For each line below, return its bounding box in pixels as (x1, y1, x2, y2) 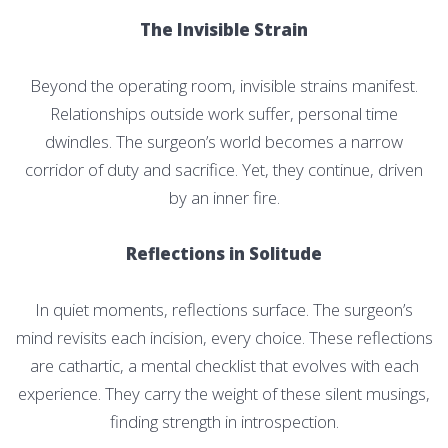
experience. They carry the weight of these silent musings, (18, 381, 430, 405)
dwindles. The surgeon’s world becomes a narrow (45, 129, 403, 153)
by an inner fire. (168, 185, 280, 209)
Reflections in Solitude (126, 241, 322, 265)
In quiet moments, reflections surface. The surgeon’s (35, 297, 413, 321)
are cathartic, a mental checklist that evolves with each (29, 353, 419, 377)
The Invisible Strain (140, 17, 308, 41)
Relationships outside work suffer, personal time (50, 101, 398, 125)
